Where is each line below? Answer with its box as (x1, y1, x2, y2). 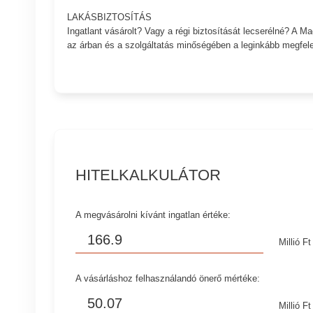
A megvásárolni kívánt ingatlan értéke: (75, 209, 231, 220)
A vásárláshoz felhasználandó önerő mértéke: (75, 272, 261, 284)
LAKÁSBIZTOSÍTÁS (66, 12, 152, 23)
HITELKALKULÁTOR (75, 166, 221, 184)
